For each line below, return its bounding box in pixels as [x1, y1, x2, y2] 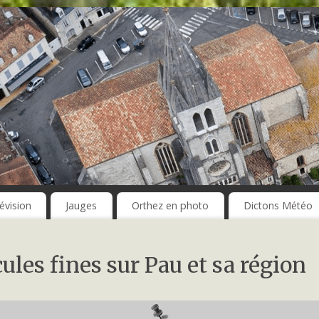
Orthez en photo [132, 199, 209, 213]
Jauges [66, 199, 98, 213]
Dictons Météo [243, 199, 313, 213]
